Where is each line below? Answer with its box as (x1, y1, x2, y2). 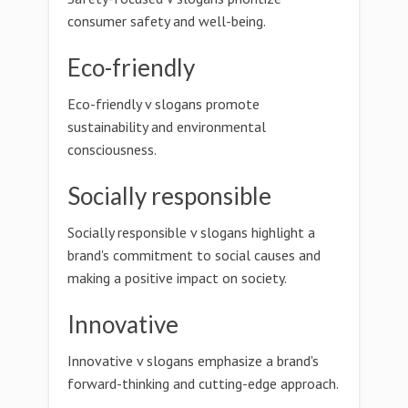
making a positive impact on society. (67, 269, 287, 287)
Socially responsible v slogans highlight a (67, 223, 315, 241)
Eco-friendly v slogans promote (67, 95, 260, 113)
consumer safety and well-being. (67, 12, 266, 30)
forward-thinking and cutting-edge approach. (67, 374, 339, 393)
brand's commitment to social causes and (67, 246, 321, 264)
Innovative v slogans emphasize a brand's (67, 352, 319, 370)
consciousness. (67, 140, 157, 158)
